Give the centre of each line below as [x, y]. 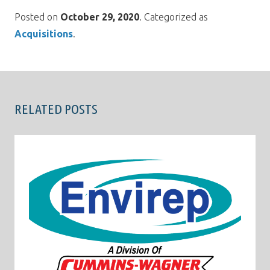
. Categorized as [174, 17]
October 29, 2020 [100, 17]
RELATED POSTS [56, 109]
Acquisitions [44, 34]
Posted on [37, 17]
